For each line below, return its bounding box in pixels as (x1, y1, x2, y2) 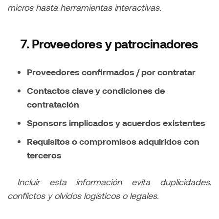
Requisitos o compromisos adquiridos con (27, 136, 199, 147)
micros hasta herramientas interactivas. (7, 2, 161, 13)
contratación (27, 99, 79, 110)
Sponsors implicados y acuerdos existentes (27, 117, 205, 129)
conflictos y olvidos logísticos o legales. (7, 190, 159, 201)
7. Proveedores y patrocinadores (21, 36, 198, 51)
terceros (27, 150, 62, 161)
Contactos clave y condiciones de (27, 85, 165, 96)
